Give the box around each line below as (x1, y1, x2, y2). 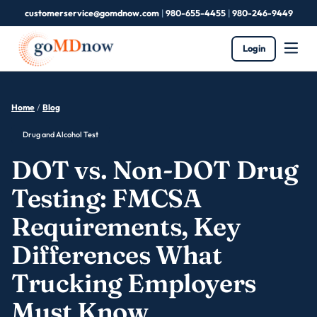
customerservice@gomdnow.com (24, 7, 159, 18)
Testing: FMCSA (11, 182, 202, 214)
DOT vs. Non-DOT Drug (11, 154, 299, 185)
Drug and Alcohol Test (23, 129, 98, 139)
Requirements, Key (11, 210, 241, 242)
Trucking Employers (11, 267, 256, 299)
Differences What (11, 238, 222, 270)
